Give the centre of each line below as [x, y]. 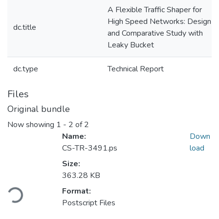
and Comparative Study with [155, 33]
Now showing [32, 125]
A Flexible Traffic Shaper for [155, 10]
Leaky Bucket [131, 45]
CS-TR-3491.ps [90, 148]
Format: [77, 191]
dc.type [26, 69]
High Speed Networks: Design [159, 22]
